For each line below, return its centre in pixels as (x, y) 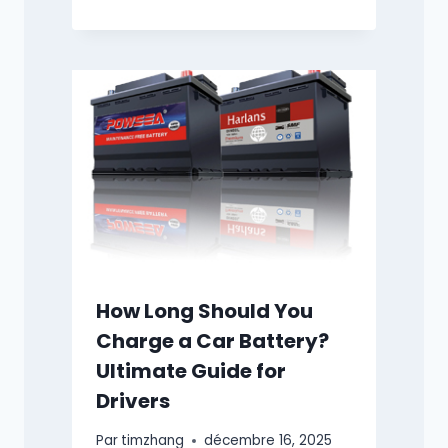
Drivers (133, 401)
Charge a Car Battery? (212, 341)
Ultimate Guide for (191, 371)
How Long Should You (204, 311)
